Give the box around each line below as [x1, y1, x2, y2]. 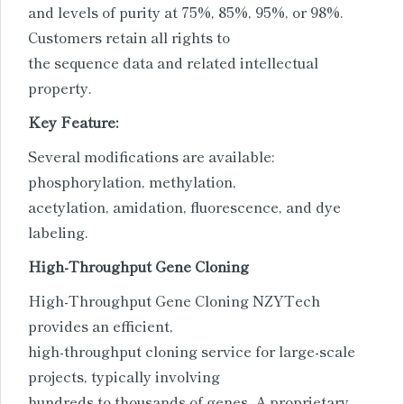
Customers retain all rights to [28, 25, 230, 48]
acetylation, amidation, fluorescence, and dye [28, 195, 341, 217]
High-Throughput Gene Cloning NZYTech [28, 289, 320, 311]
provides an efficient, [28, 314, 173, 336]
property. [28, 76, 92, 98]
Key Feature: [28, 110, 118, 133]
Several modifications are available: [28, 144, 274, 167]
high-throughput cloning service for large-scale [28, 339, 355, 362]
